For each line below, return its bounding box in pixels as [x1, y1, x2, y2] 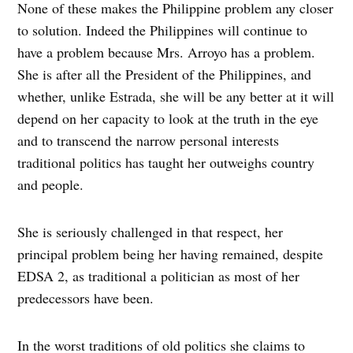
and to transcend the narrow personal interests [17, 131, 280, 150]
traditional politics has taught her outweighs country [17, 153, 315, 173]
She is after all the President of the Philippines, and [17, 65, 312, 84]
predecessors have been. [17, 288, 154, 308]
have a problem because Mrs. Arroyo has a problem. [17, 43, 316, 62]
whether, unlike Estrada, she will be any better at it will [17, 87, 335, 106]
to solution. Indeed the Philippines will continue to [17, 20, 308, 40]
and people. [17, 175, 84, 195]
